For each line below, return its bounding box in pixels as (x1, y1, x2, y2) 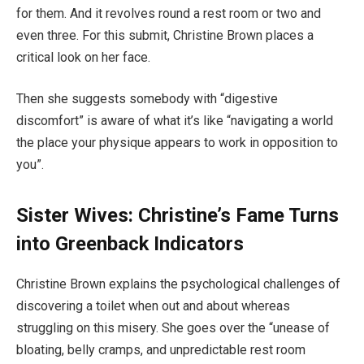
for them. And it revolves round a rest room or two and (16, 5, 321, 21)
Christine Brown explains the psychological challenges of (16, 276, 340, 292)
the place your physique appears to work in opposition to (16, 135, 338, 151)
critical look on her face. (16, 49, 150, 65)
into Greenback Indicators (16, 232, 244, 256)
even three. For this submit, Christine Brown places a (16, 27, 314, 43)
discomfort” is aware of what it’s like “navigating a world (16, 113, 333, 129)
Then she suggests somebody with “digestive (16, 91, 278, 107)
